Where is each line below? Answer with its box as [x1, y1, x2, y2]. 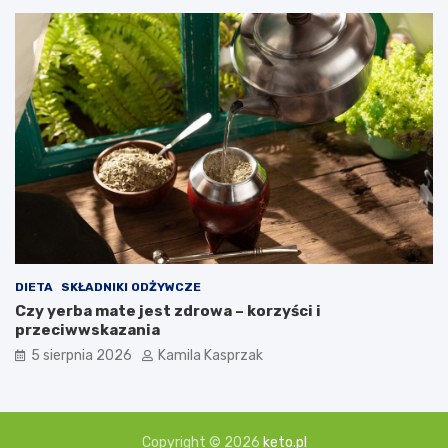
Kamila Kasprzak [158, 346, 263, 364]
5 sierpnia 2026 [31, 346, 132, 364]
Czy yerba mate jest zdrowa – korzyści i [15, 301, 321, 320]
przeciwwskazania [15, 320, 160, 339]
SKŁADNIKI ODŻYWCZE [61, 279, 201, 294]
